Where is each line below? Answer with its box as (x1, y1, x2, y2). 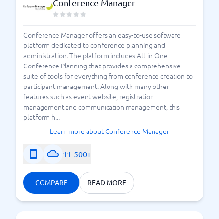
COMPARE (35, 178, 67, 187)
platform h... (23, 112, 60, 122)
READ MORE (88, 178, 126, 187)
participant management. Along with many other (23, 81, 169, 91)
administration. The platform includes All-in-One (23, 50, 168, 60)
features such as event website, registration (23, 91, 154, 101)
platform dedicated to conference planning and (23, 40, 165, 50)
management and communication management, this (23, 102, 180, 111)
